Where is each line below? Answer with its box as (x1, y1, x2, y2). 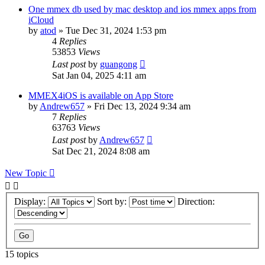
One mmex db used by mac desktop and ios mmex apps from (28, 4, 256, 14)
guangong (100, 59, 137, 69)
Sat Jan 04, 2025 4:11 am (52, 70, 146, 80)
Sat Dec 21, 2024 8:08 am (52, 146, 150, 156)
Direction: (177, 196, 217, 207)
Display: (14, 196, 48, 207)
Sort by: (97, 196, 129, 207)
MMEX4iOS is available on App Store (28, 90, 173, 101)
